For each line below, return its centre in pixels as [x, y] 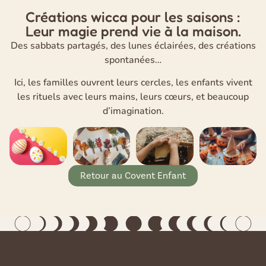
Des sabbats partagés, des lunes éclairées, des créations [133, 46]
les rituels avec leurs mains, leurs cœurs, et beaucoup [133, 97]
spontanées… [133, 60]
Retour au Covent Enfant [133, 176]
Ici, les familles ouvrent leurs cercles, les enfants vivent [133, 83]
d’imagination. [133, 111]
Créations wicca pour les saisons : [133, 17]
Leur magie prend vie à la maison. [133, 31]
